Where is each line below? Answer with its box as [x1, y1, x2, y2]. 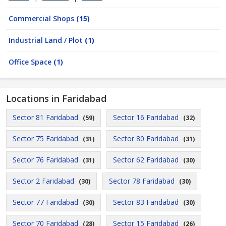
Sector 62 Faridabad [113, 155, 179, 164]
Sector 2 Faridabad [13, 176, 74, 186]
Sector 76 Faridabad [13, 155, 78, 164]
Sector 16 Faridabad [113, 112, 179, 122]
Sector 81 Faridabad [13, 112, 78, 122]
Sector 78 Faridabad [109, 176, 175, 186]
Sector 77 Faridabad [13, 197, 78, 207]
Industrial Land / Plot [9, 35, 85, 45]
